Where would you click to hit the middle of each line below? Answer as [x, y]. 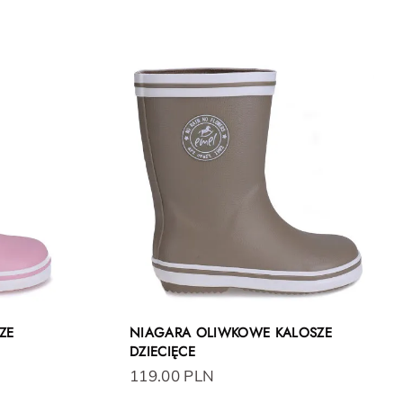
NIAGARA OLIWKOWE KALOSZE [231, 333]
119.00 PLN [172, 376]
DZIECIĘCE [163, 352]
